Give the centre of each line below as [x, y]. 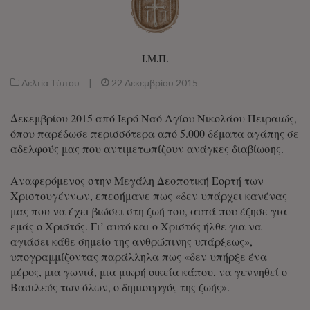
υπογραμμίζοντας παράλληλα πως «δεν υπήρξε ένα [139, 256]
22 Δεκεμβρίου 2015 [155, 82]
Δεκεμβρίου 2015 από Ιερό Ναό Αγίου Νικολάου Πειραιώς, [154, 118]
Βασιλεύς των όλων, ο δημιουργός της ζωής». [120, 286]
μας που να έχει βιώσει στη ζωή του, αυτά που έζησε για [149, 210]
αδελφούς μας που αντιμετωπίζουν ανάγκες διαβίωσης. [147, 148]
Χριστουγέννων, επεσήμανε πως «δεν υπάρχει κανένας [149, 195]
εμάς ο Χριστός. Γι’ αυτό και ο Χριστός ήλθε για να [136, 226]
